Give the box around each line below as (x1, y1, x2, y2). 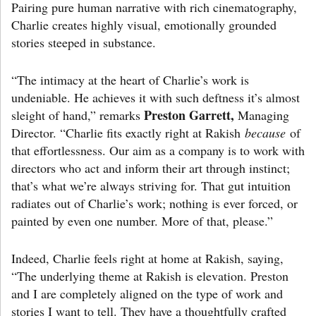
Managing (234, 107, 289, 124)
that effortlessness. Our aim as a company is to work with (11, 142, 305, 159)
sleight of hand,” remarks (11, 107, 144, 124)
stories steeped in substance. (11, 34, 156, 51)
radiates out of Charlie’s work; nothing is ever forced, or (11, 195, 298, 212)
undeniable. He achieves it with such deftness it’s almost (11, 89, 300, 107)
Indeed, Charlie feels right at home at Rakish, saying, (11, 250, 284, 267)
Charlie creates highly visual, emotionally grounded (11, 16, 276, 34)
